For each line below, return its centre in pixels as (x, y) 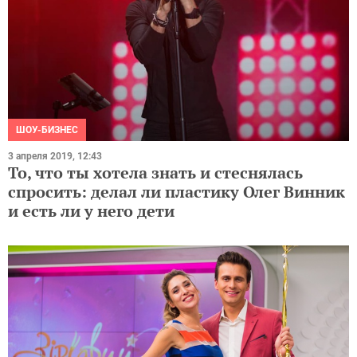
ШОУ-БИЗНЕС (47, 130)
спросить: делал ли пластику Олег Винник (177, 192)
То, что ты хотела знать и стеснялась (155, 173)
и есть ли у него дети (91, 211)
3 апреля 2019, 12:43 (55, 157)
